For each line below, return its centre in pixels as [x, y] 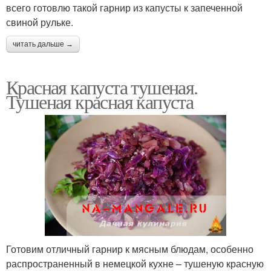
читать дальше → [43, 44]
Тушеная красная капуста [100, 102]
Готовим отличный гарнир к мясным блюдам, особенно [130, 249]
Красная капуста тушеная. [102, 87]
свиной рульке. [40, 22]
